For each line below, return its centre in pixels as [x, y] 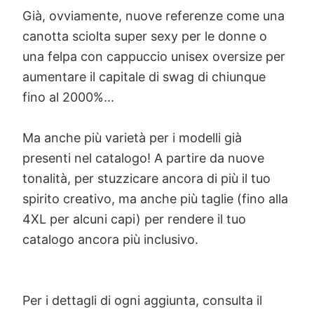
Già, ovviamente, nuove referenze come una [153, 16]
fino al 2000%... [68, 97]
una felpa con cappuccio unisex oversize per [154, 57]
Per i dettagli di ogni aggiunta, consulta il [142, 301]
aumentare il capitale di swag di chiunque [144, 77]
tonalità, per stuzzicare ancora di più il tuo [146, 179]
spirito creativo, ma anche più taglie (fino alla [155, 199]
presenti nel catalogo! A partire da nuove [143, 158]
